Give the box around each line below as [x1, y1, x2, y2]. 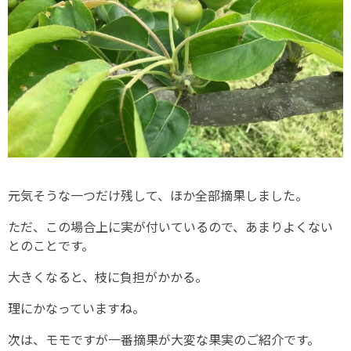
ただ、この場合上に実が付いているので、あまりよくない [8, 217, 333, 236]
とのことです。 [8, 236, 94, 255]
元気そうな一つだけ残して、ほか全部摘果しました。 [8, 186, 308, 204]
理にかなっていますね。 [8, 299, 145, 317]
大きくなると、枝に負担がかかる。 [8, 267, 208, 286]
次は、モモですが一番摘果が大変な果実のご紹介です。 [8, 330, 320, 349]
